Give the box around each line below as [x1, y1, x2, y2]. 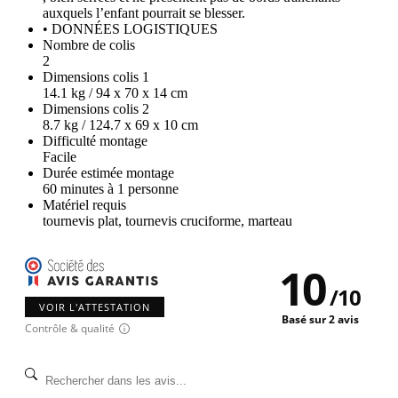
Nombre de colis [43, 37, 135, 53]
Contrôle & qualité [25, 321, 115, 337]
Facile [43, 149, 76, 165]
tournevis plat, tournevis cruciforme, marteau [43, 213, 292, 229]
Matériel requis [43, 197, 126, 213]
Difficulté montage [43, 133, 147, 149]
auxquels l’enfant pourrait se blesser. [43, 5, 245, 21]
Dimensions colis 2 [43, 101, 149, 117]
